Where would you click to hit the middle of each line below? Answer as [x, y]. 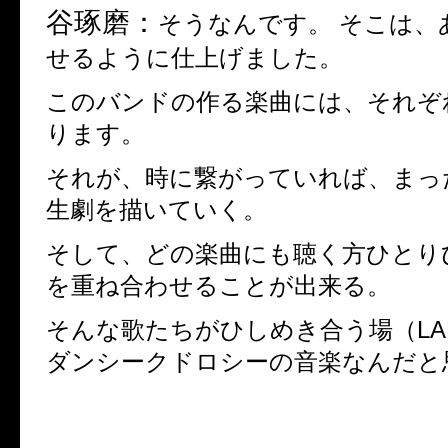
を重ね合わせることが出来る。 [218, 286]
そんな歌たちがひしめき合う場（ [231, 330]
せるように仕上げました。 [194, 58]
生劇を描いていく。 [156, 210]
